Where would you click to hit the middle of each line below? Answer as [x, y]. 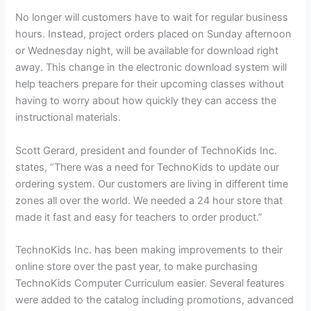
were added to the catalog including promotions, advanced [155, 300]
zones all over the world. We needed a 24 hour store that [149, 200]
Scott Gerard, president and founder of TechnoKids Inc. [146, 150]
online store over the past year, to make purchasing [137, 267]
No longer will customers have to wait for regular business [152, 18]
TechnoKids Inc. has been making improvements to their [149, 250]
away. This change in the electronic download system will [151, 68]
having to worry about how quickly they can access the [146, 101]
